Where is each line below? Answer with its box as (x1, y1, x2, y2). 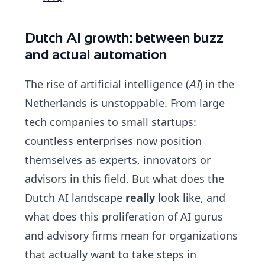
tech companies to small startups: (25, 114, 197, 129)
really (125, 190, 156, 205)
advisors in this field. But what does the (25, 171, 225, 186)
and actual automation (25, 46, 168, 62)
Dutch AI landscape (25, 190, 126, 205)
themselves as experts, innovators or (25, 152, 211, 167)
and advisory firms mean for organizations (25, 228, 238, 243)
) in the (199, 76, 235, 91)
